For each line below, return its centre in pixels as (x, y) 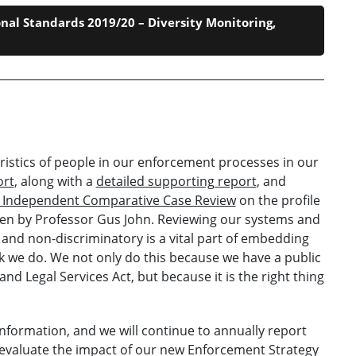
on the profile (278, 200)
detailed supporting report (176, 181)
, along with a (55, 181)
